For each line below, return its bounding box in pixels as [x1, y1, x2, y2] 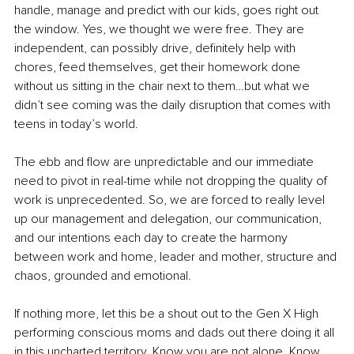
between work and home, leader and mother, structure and [14, 249, 340, 265]
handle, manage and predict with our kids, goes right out [14, 2, 322, 19]
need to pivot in [14, 173, 103, 190]
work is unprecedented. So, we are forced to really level [14, 192, 328, 209]
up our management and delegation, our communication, [14, 211, 325, 228]
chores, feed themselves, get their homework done [14, 59, 303, 76]
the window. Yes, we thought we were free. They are [14, 21, 307, 38]
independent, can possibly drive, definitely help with [14, 40, 299, 57]
